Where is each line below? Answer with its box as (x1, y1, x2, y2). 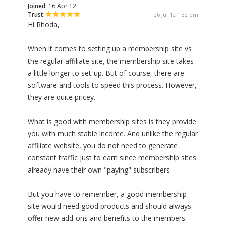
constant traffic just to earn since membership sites (28, 153, 196, 163)
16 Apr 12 (47, 2, 76, 11)
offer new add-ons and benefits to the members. (28, 213, 187, 223)
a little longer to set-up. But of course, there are (28, 68, 184, 78)
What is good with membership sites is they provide (28, 117, 196, 127)
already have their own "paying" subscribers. (28, 165, 172, 175)
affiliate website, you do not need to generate (28, 141, 178, 151)
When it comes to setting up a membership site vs (28, 44, 192, 54)
